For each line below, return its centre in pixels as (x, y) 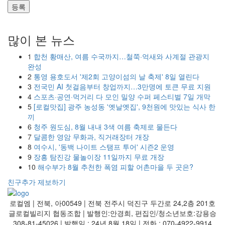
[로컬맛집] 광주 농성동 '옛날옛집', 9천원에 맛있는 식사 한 (124, 106)
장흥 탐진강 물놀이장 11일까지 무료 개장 (98, 156)
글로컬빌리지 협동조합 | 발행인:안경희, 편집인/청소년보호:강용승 (113, 213)
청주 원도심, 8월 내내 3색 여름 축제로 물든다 (104, 126)
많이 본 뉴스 (41, 39)
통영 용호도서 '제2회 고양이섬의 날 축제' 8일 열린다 (116, 76)
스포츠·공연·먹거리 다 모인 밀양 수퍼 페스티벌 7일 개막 (121, 96)
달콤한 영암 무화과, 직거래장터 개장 (90, 136)
